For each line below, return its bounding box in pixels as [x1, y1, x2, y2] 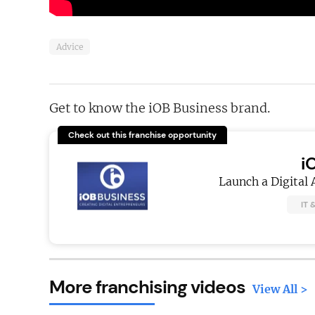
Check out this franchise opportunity [68, 129, 217, 141]
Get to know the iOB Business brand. [49, 100, 270, 116]
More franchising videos [49, 275, 245, 299]
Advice [56, 41, 83, 52]
